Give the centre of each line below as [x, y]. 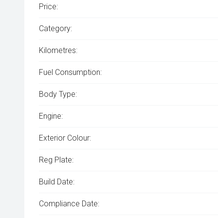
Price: [48, 7]
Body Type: [58, 94]
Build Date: [57, 182]
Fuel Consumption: [70, 72]
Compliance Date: [69, 204]
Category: [55, 28]
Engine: [51, 116]
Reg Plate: [56, 160]
